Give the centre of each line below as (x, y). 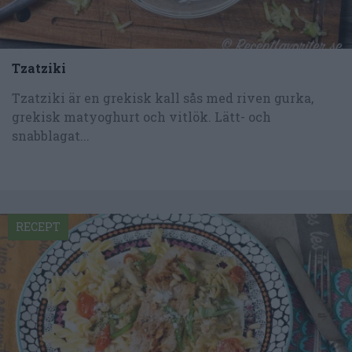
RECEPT (38, 226)
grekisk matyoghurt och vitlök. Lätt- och (141, 116)
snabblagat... (51, 135)
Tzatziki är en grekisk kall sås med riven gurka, (163, 97)
